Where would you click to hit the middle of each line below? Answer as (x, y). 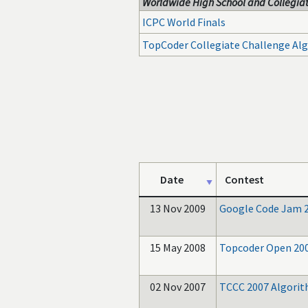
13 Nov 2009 (178, 208)
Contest (244, 179)
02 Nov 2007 (178, 287)
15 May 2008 (178, 247)
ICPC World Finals (184, 22)
